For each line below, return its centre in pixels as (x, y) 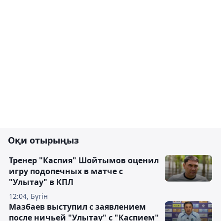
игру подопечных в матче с (66, 171)
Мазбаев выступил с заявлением (77, 207)
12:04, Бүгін (28, 196)
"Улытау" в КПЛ (41, 182)
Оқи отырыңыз (43, 140)
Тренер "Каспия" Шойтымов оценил (84, 161)
